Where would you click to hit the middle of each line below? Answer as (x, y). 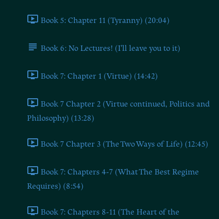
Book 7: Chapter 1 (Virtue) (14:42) (99, 76)
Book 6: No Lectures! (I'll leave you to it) (110, 48)
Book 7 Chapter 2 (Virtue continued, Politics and (125, 104)
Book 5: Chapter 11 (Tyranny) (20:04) (105, 20)
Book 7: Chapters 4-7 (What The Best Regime (120, 172)
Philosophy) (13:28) (61, 118)
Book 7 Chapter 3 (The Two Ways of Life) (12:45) (124, 144)
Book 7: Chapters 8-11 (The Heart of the (110, 212)
